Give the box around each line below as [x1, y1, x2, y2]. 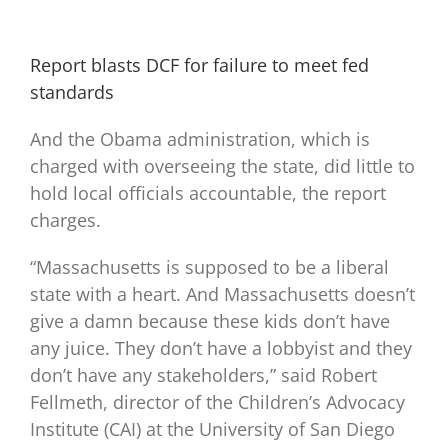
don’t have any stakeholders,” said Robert [30, 362, 377, 387]
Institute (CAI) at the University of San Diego [30, 416, 395, 441]
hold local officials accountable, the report [30, 180, 386, 205]
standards [30, 80, 114, 104]
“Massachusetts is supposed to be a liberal [30, 254, 389, 279]
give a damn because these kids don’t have [30, 308, 390, 333]
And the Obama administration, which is [30, 126, 370, 151]
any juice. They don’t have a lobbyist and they [30, 335, 412, 360]
